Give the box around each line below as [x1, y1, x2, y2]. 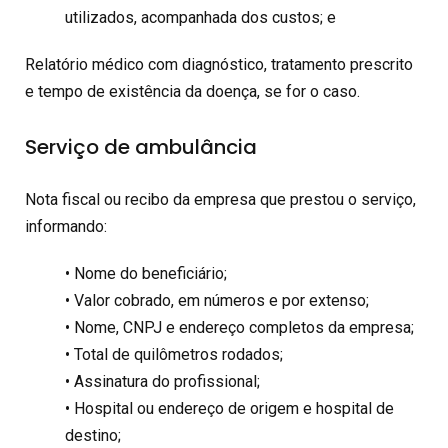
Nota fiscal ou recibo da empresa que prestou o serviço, [25, 189, 416, 209]
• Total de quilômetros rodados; [65, 344, 283, 364]
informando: [25, 216, 107, 236]
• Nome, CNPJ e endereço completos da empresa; [65, 317, 414, 337]
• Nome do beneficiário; [65, 263, 227, 283]
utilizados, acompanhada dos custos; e [65, 7, 336, 27]
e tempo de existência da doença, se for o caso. [25, 81, 360, 101]
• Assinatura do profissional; [65, 371, 260, 391]
